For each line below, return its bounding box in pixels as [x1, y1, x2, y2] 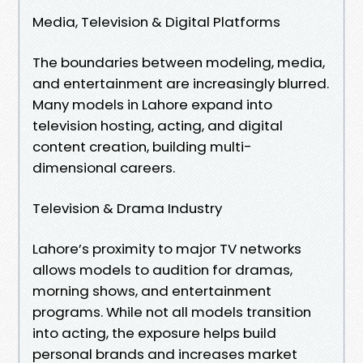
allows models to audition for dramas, [32, 259, 293, 280]
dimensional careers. [32, 157, 175, 177]
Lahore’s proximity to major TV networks [32, 238, 301, 258]
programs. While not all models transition [32, 301, 311, 322]
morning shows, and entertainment [32, 280, 271, 301]
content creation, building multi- [32, 136, 252, 156]
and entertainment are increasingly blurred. [32, 73, 329, 93]
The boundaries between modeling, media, [32, 52, 325, 72]
